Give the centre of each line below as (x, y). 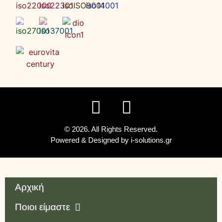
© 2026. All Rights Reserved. (111, 129)
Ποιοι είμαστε (42, 207)
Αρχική (29, 187)
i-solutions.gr (151, 140)
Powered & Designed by (90, 140)
